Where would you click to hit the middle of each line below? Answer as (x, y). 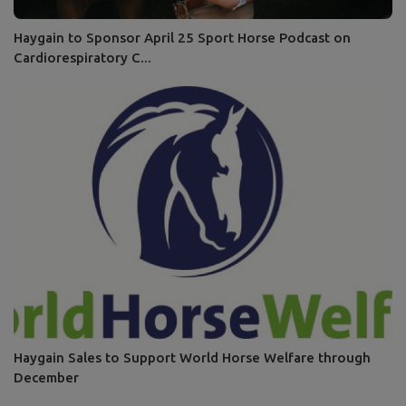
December (46, 377)
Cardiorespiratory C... (82, 58)
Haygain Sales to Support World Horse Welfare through (192, 357)
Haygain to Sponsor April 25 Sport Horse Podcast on (182, 38)
